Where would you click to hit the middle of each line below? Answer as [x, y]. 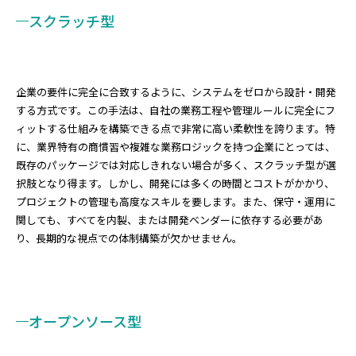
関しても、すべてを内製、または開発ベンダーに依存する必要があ [170, 220]
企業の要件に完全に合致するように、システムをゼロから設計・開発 [176, 92]
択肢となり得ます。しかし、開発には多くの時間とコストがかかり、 [175, 183]
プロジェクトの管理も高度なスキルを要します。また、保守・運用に [176, 201]
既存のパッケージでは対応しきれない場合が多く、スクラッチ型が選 [176, 165]
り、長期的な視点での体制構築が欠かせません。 [129, 238]
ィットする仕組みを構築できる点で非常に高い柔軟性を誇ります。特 [176, 128]
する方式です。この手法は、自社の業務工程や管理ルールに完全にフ [176, 110]
